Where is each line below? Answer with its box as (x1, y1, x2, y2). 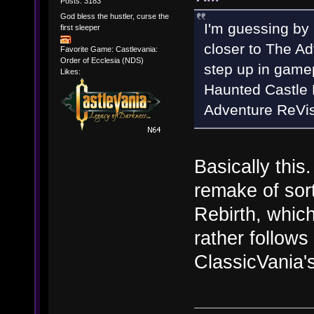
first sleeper (60, 22, 100, 32)
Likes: (60, 67, 81, 76)
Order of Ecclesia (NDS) (60, 56, 144, 65)
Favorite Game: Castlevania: (60, 45, 158, 54)
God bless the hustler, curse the (60, 11, 169, 20)
